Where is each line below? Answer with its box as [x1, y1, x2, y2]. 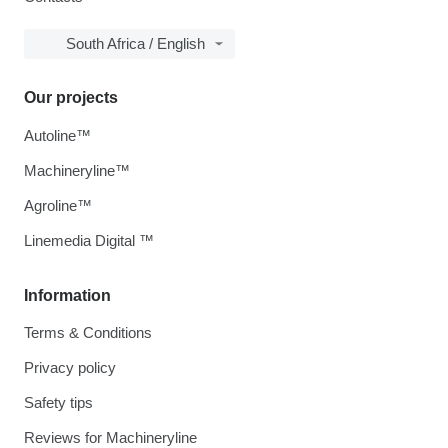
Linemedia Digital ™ [24, 232, 154, 249]
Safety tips [24, 394, 93, 411]
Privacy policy [24, 359, 116, 376]
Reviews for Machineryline [24, 429, 197, 446]
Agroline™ [24, 197, 92, 214]
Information [24, 287, 111, 304]
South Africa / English [66, 35, 205, 52]
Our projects [24, 89, 118, 106]
